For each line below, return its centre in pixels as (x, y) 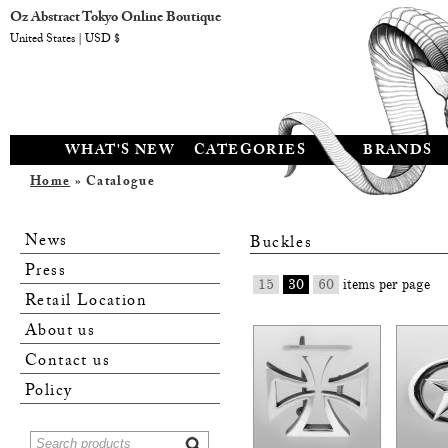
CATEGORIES (250, 152)
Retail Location (86, 303)
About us (60, 333)
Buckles (281, 245)
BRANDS (398, 152)
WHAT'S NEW (120, 152)
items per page (384, 284)
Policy (49, 393)
